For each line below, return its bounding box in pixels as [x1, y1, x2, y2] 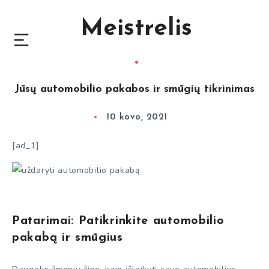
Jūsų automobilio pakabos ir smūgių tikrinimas [14, 83, 255, 95]
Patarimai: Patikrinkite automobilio [12, 214, 225, 227]
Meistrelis [80, 17, 192, 41]
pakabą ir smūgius [12, 231, 123, 244]
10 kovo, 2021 [106, 113, 168, 122]
